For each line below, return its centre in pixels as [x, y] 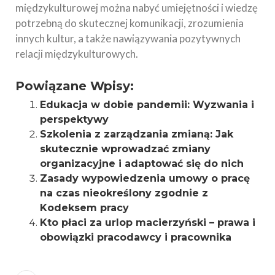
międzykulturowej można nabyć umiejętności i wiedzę [137, 8]
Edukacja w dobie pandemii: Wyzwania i [147, 105]
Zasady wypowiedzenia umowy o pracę [145, 179]
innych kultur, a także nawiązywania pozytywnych [128, 39]
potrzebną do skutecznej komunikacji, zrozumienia [130, 23]
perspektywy [74, 120]
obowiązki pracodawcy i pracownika [136, 238]
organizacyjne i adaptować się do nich [142, 164]
